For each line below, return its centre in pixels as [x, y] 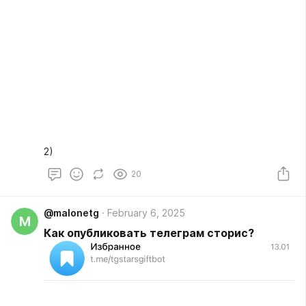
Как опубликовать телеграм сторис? [149, 233]
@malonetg [71, 213]
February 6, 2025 [146, 213]
